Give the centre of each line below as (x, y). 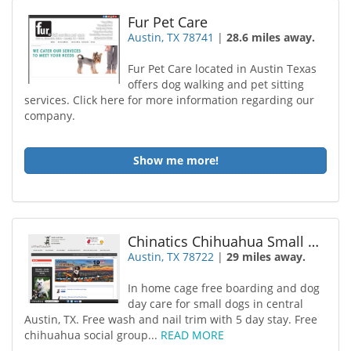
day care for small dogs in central (216, 304)
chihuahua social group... (92, 335)
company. (50, 116)
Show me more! (175, 160)
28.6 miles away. (271, 37)
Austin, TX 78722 (171, 257)
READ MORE (192, 335)
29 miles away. (266, 257)
